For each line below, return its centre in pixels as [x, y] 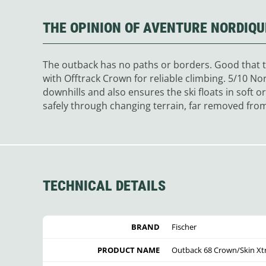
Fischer [184, 227]
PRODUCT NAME [129, 250]
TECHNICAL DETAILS [104, 186]
